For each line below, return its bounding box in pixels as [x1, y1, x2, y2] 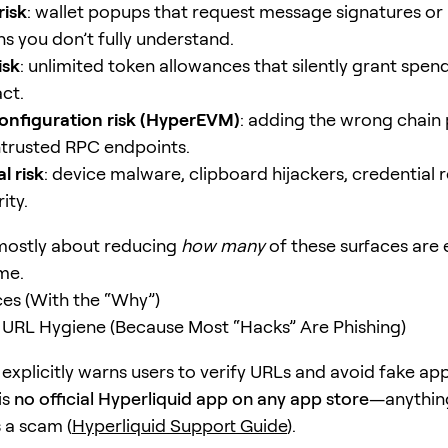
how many [181, 234, 265, 256]
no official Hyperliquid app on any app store [14, 387, 369, 409]
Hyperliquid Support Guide [72, 414, 287, 436]
